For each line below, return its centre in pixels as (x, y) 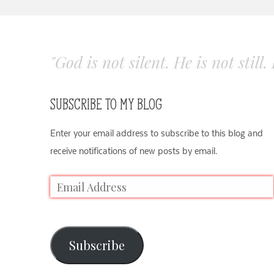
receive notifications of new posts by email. (134, 150)
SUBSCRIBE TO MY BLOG (106, 103)
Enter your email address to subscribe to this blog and (157, 133)
